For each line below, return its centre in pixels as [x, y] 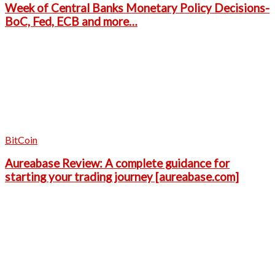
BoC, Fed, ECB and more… [71, 21]
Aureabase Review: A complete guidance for [117, 164]
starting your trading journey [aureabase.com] [122, 177]
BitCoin [21, 139]
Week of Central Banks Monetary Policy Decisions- [137, 8]
